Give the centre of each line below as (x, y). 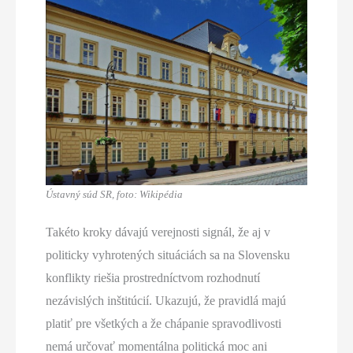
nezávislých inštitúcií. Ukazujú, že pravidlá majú (166, 301)
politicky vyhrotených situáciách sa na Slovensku (168, 255)
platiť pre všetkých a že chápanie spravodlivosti (164, 324)
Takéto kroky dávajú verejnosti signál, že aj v (158, 232)
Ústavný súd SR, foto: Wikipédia (115, 195)
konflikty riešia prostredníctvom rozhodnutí (153, 278)
